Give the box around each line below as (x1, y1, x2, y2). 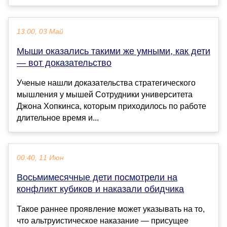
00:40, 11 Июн (17, 154, 64, 162)
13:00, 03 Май (17, 27, 63, 35)
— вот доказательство (17, 57, 111, 68)
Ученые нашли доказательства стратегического (17, 78, 196, 87)
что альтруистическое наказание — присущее (17, 216, 188, 225)
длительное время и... (17, 113, 99, 122)
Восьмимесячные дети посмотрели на (17, 172, 177, 182)
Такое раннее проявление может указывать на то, (17, 204, 205, 213)
